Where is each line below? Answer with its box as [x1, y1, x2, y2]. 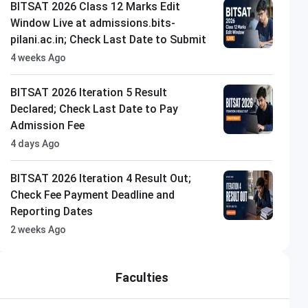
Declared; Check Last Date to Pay [10, 102, 179, 115]
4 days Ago [10, 137, 60, 149]
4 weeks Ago [10, 52, 67, 63]
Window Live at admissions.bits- [10, 16, 176, 30]
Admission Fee [10, 118, 85, 132]
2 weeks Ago [10, 223, 67, 235]
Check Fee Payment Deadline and [10, 188, 175, 201]
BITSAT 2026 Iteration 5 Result [10, 85, 168, 99]
